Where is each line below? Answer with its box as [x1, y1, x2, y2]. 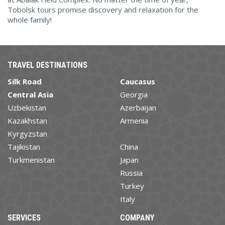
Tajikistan [8, 141, 40, 152]
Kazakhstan [8, 115, 47, 126]
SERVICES [8, 212, 41, 222]
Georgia [120, 89, 148, 99]
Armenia [120, 115, 148, 126]
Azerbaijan [120, 102, 156, 113]
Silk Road [8, 76, 42, 86]
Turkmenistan [8, 154, 55, 165]
